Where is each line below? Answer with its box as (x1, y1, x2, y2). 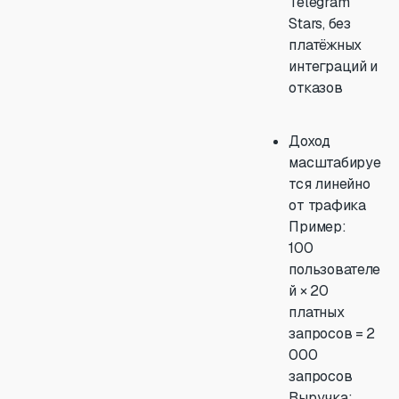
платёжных (289, 36, 362, 54)
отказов (289, 78, 343, 97)
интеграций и (289, 57, 379, 76)
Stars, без (289, 14, 351, 33)
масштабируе (289, 153, 381, 172)
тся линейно (289, 175, 370, 193)
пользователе (289, 260, 381, 279)
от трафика (289, 196, 366, 215)
